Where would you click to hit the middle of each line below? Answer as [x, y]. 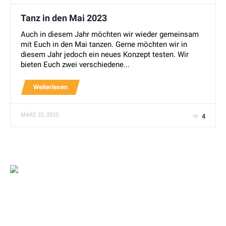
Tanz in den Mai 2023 [64, 18]
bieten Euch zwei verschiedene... [75, 65]
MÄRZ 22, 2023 [40, 115]
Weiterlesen [51, 87]
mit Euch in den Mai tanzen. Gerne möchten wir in [104, 45]
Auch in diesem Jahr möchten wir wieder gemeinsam [110, 35]
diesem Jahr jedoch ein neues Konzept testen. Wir [105, 55]
